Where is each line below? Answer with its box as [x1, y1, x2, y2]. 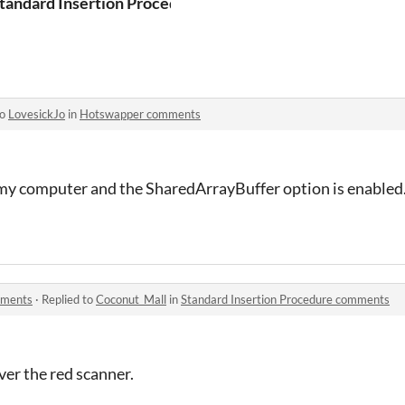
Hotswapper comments [80, 106, 201, 121]
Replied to [42, 291, 96, 306]
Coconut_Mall [96, 291, 166, 306]
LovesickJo [8, 106, 65, 121]
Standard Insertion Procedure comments [181, 291, 390, 306]
